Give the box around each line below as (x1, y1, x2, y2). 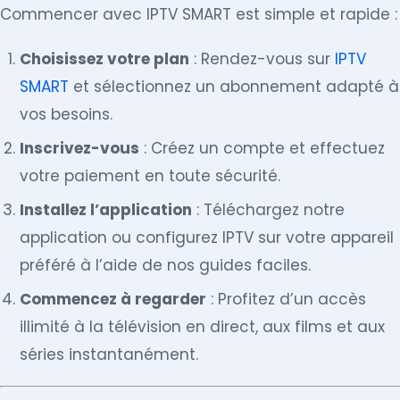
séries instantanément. (20, 343, 199, 365)
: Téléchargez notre (192, 199, 346, 221)
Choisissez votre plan (20, 48, 190, 71)
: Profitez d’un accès (206, 287, 367, 310)
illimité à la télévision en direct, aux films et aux (20, 315, 386, 337)
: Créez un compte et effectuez (139, 137, 386, 160)
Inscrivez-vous (20, 137, 140, 160)
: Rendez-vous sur (189, 48, 336, 71)
